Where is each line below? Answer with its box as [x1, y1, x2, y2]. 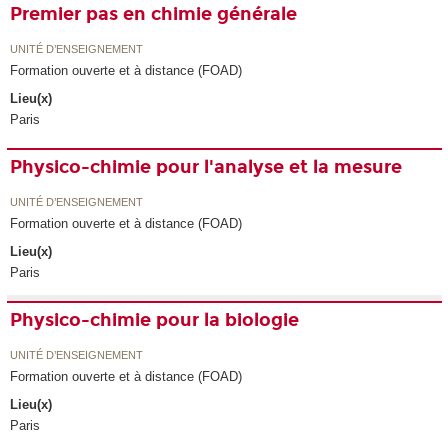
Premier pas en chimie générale [10, 3, 298, 26]
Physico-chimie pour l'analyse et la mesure [10, 156, 403, 179]
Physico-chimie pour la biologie [10, 309, 300, 332]
